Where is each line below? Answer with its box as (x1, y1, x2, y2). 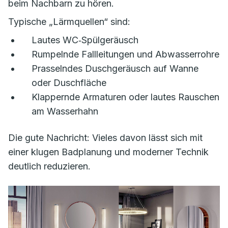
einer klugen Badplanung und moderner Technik (8, 147, 209, 157)
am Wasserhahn (32, 106, 98, 117)
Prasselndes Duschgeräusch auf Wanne (32, 63, 198, 74)
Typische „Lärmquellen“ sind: (8, 16, 130, 27)
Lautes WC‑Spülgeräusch (32, 35, 138, 45)
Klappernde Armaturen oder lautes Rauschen (32, 92, 219, 102)
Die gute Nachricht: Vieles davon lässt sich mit (8, 132, 203, 143)
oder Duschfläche (32, 77, 106, 88)
